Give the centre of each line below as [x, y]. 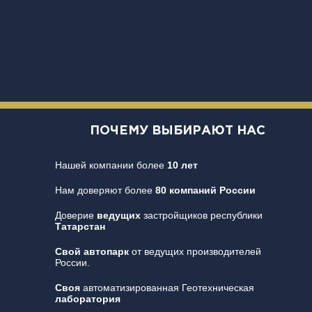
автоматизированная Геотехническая [167, 288]
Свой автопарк [92, 252]
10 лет [182, 165]
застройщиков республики [201, 216]
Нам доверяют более [105, 190]
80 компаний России [205, 190]
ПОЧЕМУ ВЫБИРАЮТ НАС [178, 131]
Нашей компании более [111, 165]
